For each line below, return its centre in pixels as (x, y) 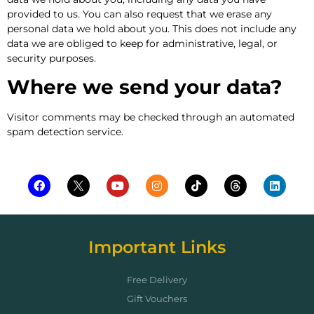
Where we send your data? (145, 87)
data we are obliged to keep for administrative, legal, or (142, 44)
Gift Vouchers (157, 298)
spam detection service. (65, 132)
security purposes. (52, 59)
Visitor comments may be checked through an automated (151, 117)
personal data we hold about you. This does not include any (152, 29)
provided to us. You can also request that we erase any (139, 14)
